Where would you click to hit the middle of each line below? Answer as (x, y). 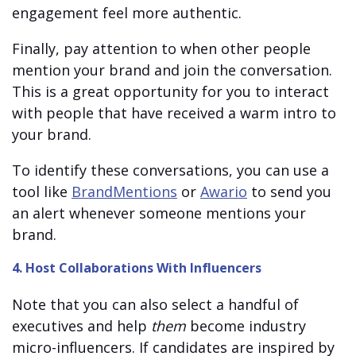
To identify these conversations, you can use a (170, 170)
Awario (224, 191)
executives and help (81, 326)
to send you (289, 191)
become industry (246, 326)
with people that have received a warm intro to (174, 112)
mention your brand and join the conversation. (172, 70)
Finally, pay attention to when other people (161, 48)
